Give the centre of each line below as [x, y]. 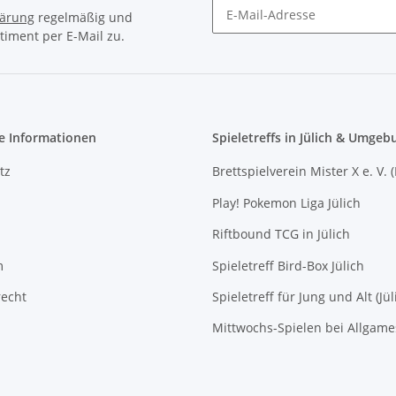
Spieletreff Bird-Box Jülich [288, 265]
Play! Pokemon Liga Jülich [286, 202]
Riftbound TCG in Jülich [281, 234]
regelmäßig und [84, 18]
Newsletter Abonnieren [280, 41]
